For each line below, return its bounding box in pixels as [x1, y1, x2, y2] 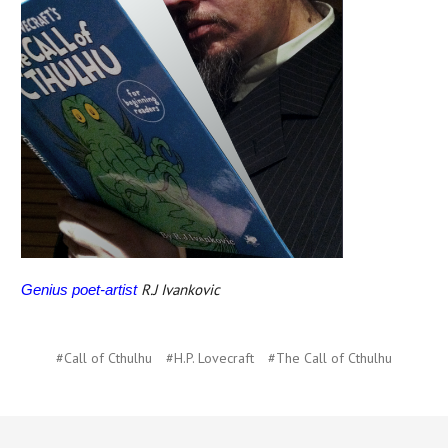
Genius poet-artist [21, 281, 137, 298]
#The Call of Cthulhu [268, 348, 392, 367]
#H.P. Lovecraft [166, 348, 254, 367]
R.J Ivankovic [137, 280, 220, 299]
